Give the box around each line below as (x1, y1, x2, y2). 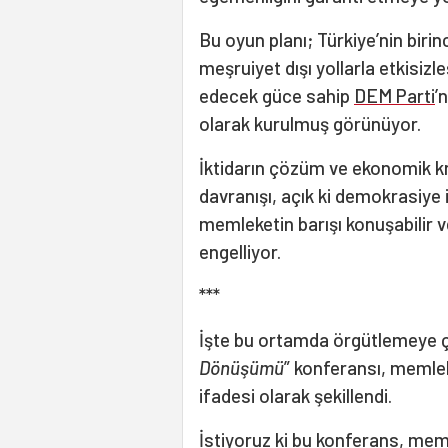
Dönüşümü (199, 356, 284, 380)
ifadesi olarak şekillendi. (199, 384, 392, 408)
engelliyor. (199, 240, 281, 264)
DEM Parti (354, 84, 435, 108)
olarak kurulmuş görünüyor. (199, 112, 421, 136)
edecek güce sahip (199, 84, 354, 108)
